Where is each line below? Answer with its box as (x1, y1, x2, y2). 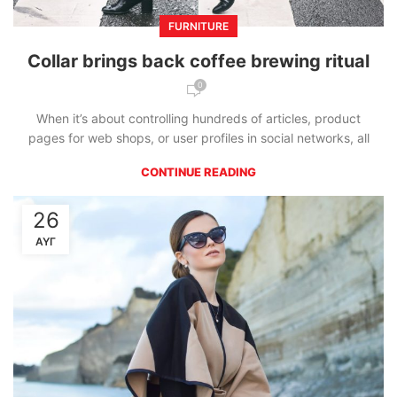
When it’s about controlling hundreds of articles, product (36, 111, 361, 127)
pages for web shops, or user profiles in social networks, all (27, 130, 370, 146)
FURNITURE (168, 19, 229, 34)
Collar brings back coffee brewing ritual (27, 51, 370, 73)
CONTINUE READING (141, 165, 256, 180)
